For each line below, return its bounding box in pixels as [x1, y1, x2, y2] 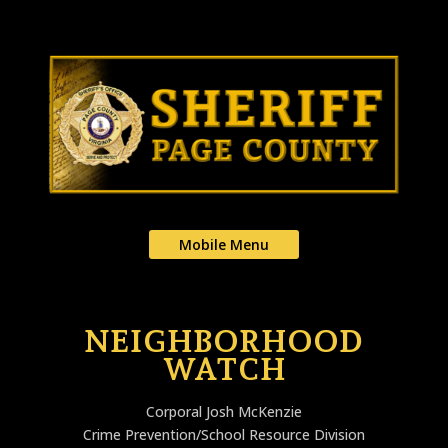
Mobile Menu [178, 235, 269, 255]
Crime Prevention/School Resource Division [82, 425, 365, 444]
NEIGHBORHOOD [84, 322, 364, 360]
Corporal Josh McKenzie [145, 402, 302, 421]
